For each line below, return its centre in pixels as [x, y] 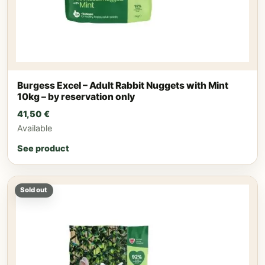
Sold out [34, 190]
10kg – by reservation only [76, 97]
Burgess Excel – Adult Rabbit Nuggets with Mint [123, 86]
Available [35, 128]
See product [43, 148]
